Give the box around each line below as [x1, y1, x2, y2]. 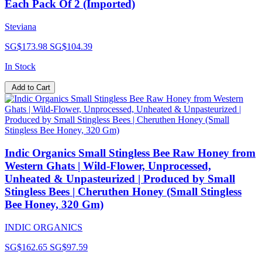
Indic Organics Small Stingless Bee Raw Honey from [5, 146, 256, 159]
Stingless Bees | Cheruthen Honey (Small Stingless [5, 185, 242, 198]
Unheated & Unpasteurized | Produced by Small [5, 172, 235, 185]
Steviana [5, 22, 36, 32]
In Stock [5, 61, 36, 72]
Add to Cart [12, 83, 50, 92]
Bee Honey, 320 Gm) [5, 198, 104, 211]
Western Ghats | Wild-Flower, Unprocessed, [5, 159, 211, 172]
